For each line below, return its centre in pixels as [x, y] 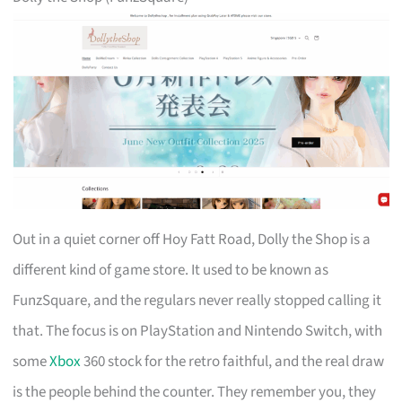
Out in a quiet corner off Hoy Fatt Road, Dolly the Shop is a [192, 239]
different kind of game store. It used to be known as [171, 270]
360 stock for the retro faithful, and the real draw [233, 361]
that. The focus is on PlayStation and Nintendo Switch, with [198, 331]
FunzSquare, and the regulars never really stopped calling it [197, 300]
